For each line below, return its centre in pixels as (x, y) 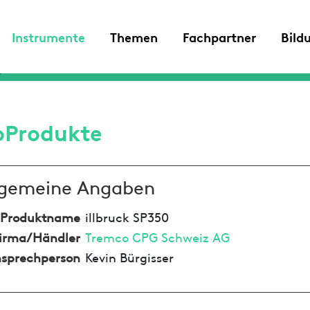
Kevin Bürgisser (129, 256)
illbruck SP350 (127, 216)
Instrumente (48, 36)
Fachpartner (219, 36)
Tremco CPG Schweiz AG (157, 236)
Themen (134, 36)
